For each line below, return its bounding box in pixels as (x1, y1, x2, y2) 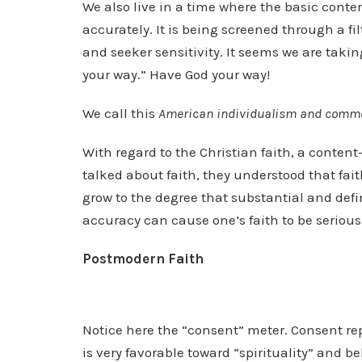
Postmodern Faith (82, 250, 204, 267)
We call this (82, 105, 158, 121)
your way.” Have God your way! (82, 66, 270, 82)
